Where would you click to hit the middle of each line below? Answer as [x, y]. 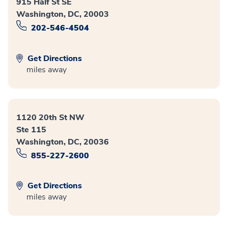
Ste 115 [31, 130]
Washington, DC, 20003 [63, 15]
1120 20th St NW [50, 117]
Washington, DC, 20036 [63, 142]
